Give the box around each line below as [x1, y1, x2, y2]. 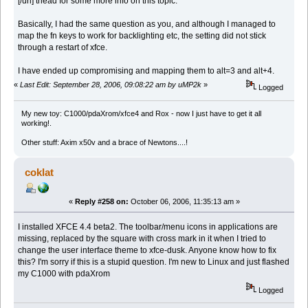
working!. [21, 118, 52, 127]
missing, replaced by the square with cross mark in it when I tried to [18, 233, 267, 243]
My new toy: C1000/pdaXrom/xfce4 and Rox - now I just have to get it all [21, 109, 261, 118]
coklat [25, 166, 54, 178]
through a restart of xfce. [18, 43, 108, 53]
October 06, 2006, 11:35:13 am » [128, 197, 240, 206]
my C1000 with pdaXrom [18, 268, 111, 278]
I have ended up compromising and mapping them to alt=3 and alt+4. [18, 66, 275, 76]
